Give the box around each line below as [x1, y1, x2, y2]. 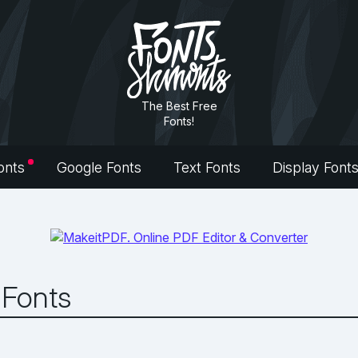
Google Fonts [57, 159, 141, 177]
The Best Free [141, 98, 217, 113]
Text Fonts [173, 159, 241, 177]
